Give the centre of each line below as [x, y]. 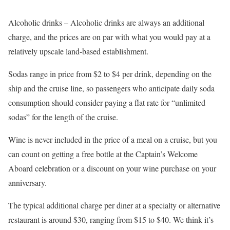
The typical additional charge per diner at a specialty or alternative [114, 205]
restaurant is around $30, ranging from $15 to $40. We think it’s [111, 220]
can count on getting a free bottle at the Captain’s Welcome [103, 154]
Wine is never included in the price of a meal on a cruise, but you [113, 140]
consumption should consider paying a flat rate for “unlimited [107, 103]
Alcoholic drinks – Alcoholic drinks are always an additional [106, 23]
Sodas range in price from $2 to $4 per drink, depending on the [110, 74]
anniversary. [27, 183]
